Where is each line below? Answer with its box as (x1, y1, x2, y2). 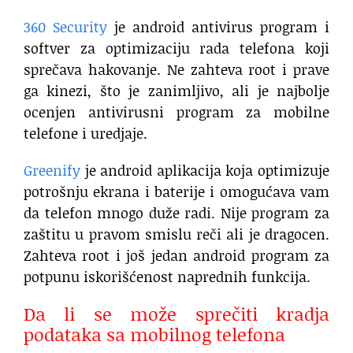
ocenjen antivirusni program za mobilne (24, 101, 329, 122)
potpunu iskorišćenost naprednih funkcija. (24, 266, 310, 287)
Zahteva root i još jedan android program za (24, 244, 329, 266)
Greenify (24, 159, 85, 180)
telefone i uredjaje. (24, 122, 147, 143)
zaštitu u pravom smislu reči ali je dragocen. (24, 223, 329, 244)
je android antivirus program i (107, 16, 329, 37)
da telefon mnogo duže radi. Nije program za (24, 202, 329, 223)
